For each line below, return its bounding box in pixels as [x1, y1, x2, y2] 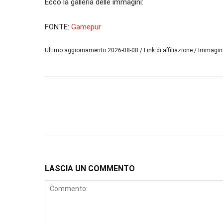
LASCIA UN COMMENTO [45, 164, 135, 173]
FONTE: [45, 22, 71, 31]
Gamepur [71, 22, 101, 31]
